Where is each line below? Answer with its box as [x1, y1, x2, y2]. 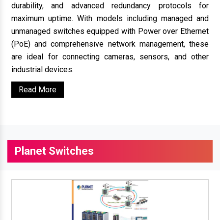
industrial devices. [11, 64, 74, 74]
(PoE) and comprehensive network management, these [11, 39, 209, 49]
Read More [19, 84, 56, 94]
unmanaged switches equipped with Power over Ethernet [11, 26, 209, 36]
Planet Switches [15, 144, 94, 157]
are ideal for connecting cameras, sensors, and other [11, 52, 209, 61]
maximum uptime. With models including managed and [11, 13, 209, 23]
